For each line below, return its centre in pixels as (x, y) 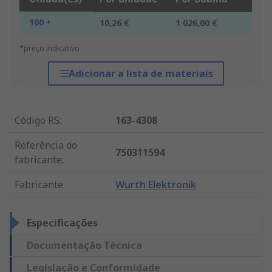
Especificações (62, 223)
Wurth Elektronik (156, 185)
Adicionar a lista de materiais (141, 74)
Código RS (37, 121)
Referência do (46, 145)
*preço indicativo (49, 49)
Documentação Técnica (84, 246)
